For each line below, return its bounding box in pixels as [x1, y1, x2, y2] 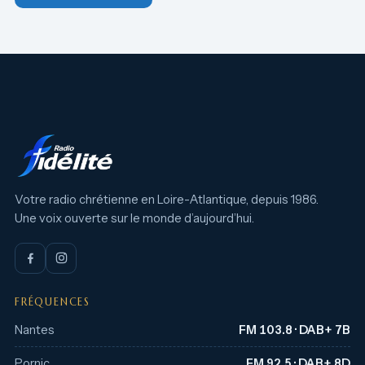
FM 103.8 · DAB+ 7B [239, 322, 350, 337]
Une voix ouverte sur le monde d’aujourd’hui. [15, 210, 254, 226]
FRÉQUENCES [15, 295, 90, 309]
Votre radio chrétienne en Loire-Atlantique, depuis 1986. [15, 191, 319, 207]
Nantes [15, 322, 55, 337]
